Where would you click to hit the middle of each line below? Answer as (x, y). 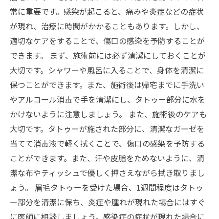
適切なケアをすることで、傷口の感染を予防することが (107, 41)
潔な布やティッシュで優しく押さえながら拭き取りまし (107, 173)
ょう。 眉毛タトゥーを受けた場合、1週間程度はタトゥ (107, 187)
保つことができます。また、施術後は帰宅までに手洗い (107, 85)
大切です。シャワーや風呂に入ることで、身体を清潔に (107, 70)
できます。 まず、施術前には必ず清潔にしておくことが (108, 55)
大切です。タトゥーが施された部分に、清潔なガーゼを (107, 129)
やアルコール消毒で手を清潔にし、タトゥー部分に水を (108, 99)
